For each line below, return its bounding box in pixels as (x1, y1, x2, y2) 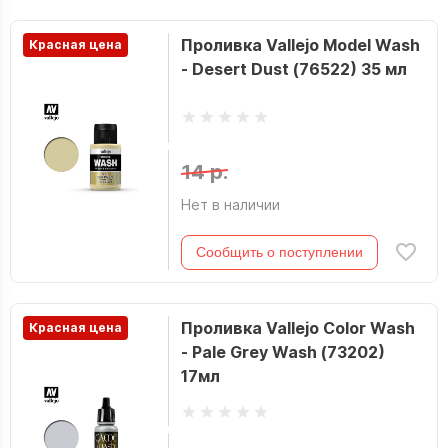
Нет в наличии (180, 196, 280, 213)
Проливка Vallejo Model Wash (180, 35, 420, 55)
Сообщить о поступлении (195, 244, 363, 260)
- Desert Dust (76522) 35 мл (180, 59, 407, 79)
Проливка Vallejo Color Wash (180, 318, 415, 338)
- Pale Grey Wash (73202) (180, 342, 385, 362)
